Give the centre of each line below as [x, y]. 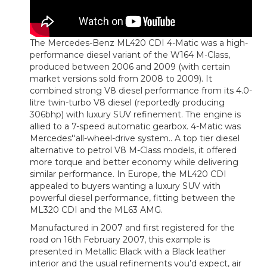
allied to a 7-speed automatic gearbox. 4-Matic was [135, 127]
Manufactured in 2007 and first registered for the [132, 228]
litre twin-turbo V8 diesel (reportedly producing [127, 103]
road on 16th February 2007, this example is [120, 240]
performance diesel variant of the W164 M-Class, [130, 55]
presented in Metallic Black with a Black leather [128, 252]
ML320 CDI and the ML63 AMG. [96, 210]
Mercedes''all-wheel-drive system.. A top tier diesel [135, 139]
